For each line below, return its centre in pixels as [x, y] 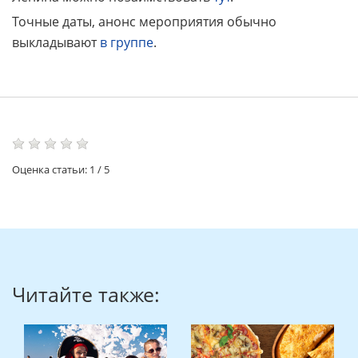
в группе [127, 43]
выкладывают [56, 43]
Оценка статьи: [51, 170]
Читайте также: [86, 294]
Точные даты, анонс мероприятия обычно [144, 22]
